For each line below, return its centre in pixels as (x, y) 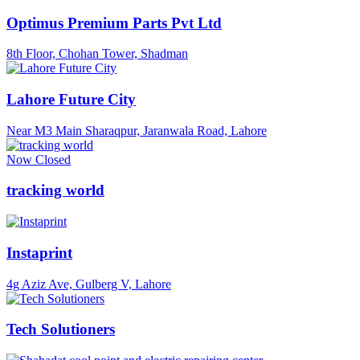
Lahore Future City (71, 99)
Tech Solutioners (61, 329)
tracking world (55, 190)
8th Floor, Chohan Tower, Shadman (97, 54)
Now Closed (39, 159)
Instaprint (39, 252)
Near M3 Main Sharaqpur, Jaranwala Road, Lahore (137, 130)
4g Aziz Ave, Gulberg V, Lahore (89, 284)
